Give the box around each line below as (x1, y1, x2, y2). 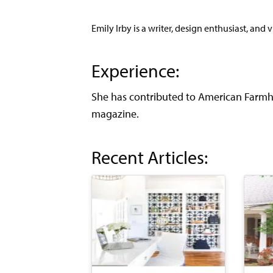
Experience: (91, 59, 179, 82)
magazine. (91, 107, 139, 121)
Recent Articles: (91, 146, 208, 169)
